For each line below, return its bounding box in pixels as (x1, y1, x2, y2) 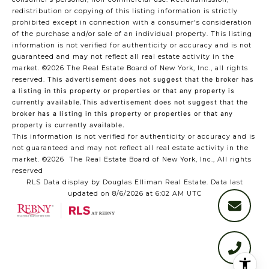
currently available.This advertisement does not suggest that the (12, 98, 248, 106)
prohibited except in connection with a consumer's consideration (12, 18, 252, 26)
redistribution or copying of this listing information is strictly (12, 7, 238, 15)
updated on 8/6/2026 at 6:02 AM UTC (67, 189, 202, 198)
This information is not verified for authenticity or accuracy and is (12, 132, 255, 141)
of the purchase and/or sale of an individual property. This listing (12, 29, 252, 38)
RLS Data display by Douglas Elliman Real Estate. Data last (26, 178, 243, 186)
